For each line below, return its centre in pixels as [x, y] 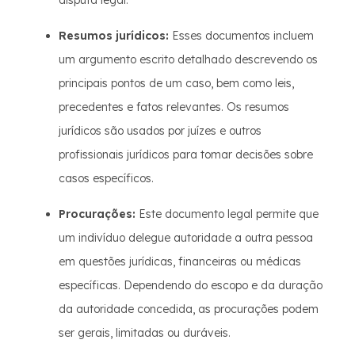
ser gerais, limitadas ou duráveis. [145, 333]
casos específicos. [106, 178]
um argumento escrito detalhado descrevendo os [188, 59]
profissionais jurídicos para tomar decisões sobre [186, 155]
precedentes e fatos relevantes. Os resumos [174, 107]
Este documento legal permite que [227, 214]
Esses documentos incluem [241, 36]
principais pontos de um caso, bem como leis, [176, 83]
